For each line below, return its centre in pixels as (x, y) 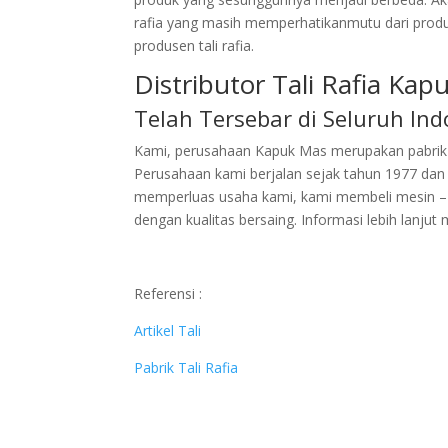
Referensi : (168, 293)
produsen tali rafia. (194, 45)
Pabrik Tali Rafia (186, 367)
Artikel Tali (170, 330)
